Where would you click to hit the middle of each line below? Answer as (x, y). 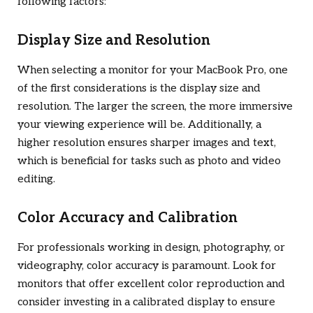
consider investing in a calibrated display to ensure (146, 303)
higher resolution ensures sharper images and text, (147, 143)
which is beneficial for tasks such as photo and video (149, 161)
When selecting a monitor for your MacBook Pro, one (153, 70)
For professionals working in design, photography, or (151, 248)
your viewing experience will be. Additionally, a (139, 124)
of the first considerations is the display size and (139, 88)
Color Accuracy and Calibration (128, 218)
